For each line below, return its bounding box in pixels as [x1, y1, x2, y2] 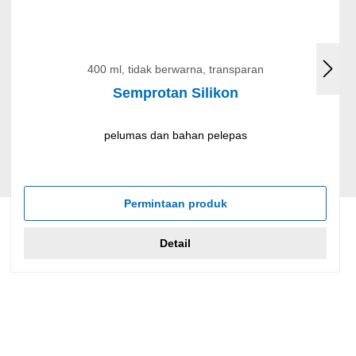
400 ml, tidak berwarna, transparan [87, 62, 264, 75]
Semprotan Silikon [112, 84, 238, 101]
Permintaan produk [123, 196, 227, 210]
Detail [160, 236, 192, 250]
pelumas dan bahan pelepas [103, 128, 247, 141]
